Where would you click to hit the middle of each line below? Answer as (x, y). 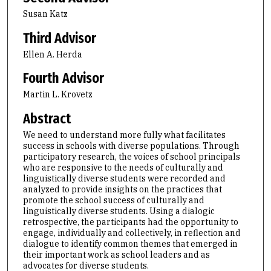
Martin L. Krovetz (57, 95)
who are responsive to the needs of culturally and (123, 167)
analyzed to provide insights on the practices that (122, 189)
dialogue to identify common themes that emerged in (130, 243)
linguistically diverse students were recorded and (124, 178)
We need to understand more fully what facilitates (124, 135)
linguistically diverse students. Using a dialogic (119, 211)
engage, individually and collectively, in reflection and (132, 233)
